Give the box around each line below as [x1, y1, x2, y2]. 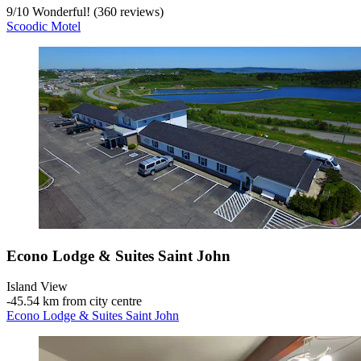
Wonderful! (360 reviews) [29, 4, 164, 19]
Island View [6, 280, 68, 294]
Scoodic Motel [6, 19, 81, 33]
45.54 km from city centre [10, 294, 142, 309]
